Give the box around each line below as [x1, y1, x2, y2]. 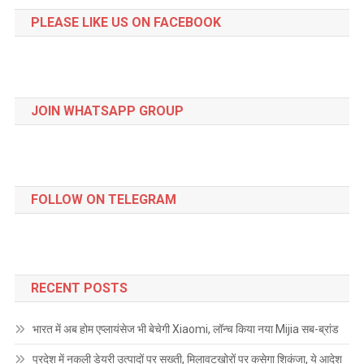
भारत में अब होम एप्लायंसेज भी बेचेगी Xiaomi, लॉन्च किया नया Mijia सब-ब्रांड [32, 323, 339, 336]
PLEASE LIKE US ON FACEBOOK [30, 15, 221, 31]
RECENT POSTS [30, 280, 128, 297]
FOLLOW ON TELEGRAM [30, 192, 176, 208]
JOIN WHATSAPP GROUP [30, 103, 184, 119]
